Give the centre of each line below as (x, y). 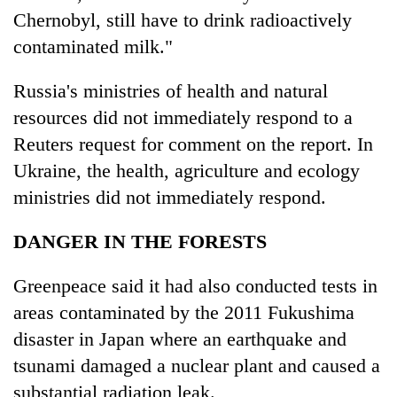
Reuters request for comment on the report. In (193, 144)
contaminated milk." (93, 46)
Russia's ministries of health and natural (171, 90)
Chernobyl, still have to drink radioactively (183, 19)
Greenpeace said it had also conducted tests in (195, 285)
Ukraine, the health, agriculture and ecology (187, 170)
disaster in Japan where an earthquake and (180, 339)
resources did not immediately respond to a (183, 117)
